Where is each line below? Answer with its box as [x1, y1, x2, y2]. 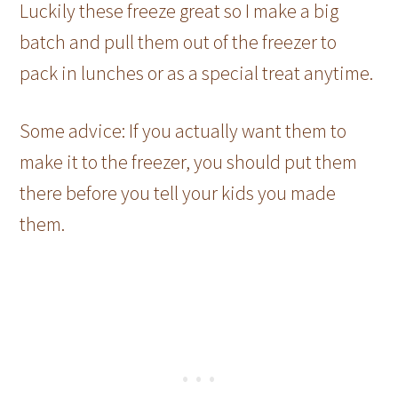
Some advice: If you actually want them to [20, 117, 347, 143]
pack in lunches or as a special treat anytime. [20, 60, 374, 85]
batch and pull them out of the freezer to [20, 28, 338, 54]
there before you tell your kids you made [20, 179, 337, 205]
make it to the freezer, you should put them [20, 148, 358, 174]
